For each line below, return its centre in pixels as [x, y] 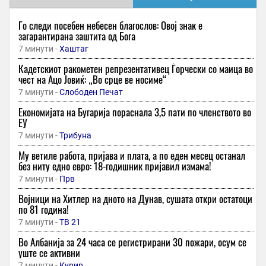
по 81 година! [44, 210]
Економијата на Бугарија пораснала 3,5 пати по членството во [135, 112]
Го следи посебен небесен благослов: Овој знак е [110, 26]
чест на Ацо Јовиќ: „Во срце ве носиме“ [93, 80]
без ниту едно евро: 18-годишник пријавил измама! [115, 166]
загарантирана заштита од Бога [77, 36]
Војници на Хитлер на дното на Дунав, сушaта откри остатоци [135, 199]
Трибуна [75, 136]
